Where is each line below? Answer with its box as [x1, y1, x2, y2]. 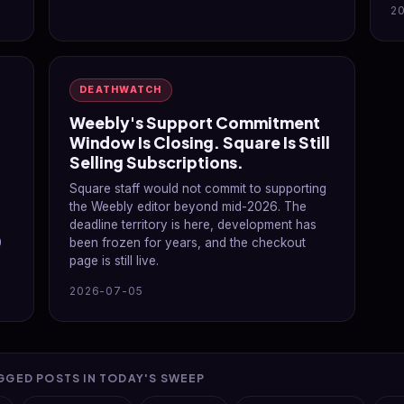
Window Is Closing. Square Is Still [69, 133, 330, 152]
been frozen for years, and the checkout [69, 235, 306, 250]
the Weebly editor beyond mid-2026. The [69, 199, 307, 214]
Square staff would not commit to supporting [69, 181, 326, 196]
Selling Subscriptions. [69, 152, 243, 172]
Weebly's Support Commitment [69, 113, 320, 133]
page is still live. [69, 253, 159, 268]
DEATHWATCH [79, 84, 162, 96]
